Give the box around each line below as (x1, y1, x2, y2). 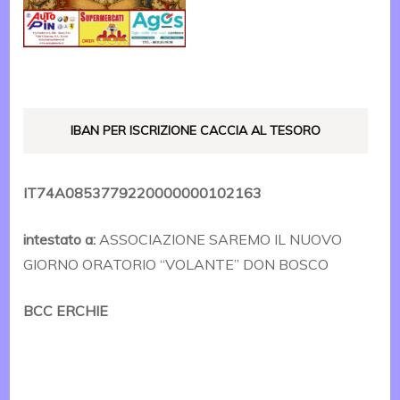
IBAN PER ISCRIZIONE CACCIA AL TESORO (71, 122, 321, 138)
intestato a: (23, 230, 96, 248)
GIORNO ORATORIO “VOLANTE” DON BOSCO (23, 255, 329, 273)
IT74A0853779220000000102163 (23, 184, 262, 202)
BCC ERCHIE (23, 302, 109, 320)
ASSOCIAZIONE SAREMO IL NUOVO (96, 230, 343, 248)
